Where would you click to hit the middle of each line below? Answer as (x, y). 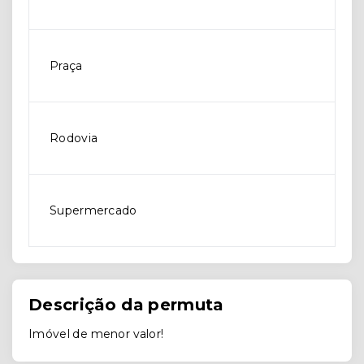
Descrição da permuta (126, 305)
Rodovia (74, 139)
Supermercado (93, 211)
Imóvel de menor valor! (96, 334)
